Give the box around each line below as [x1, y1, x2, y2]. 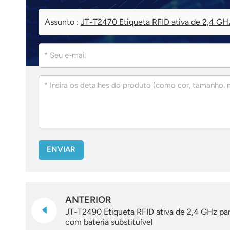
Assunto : [44, 17, 81, 27]
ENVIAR [46, 145, 75, 155]
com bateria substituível [65, 217, 153, 227]
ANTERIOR [65, 194, 111, 206]
